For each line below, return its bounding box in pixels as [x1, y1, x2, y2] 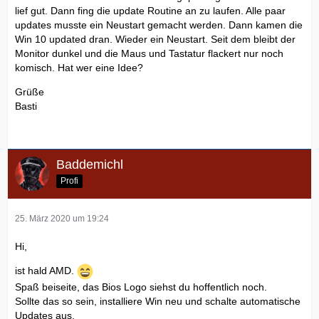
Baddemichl [56, 157, 123, 172]
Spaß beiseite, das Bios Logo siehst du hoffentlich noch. [15, 281, 267, 293]
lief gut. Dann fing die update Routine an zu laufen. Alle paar [15, 4, 286, 16]
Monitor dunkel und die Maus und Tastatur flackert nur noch [15, 47, 283, 59]
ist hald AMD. [15, 265, 77, 276]
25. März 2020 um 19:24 [15, 213, 109, 224]
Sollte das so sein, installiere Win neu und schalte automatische [15, 295, 300, 307]
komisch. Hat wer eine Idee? [15, 61, 143, 73]
